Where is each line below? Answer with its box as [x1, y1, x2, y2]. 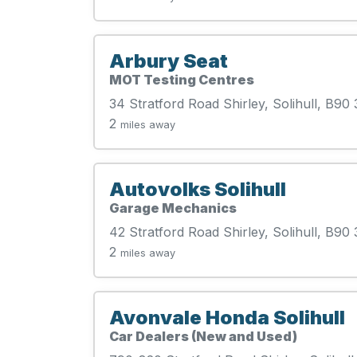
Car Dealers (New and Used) [109, 328, 297, 344]
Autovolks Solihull [109, 178, 286, 201]
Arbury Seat [109, 49, 228, 73]
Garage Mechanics [109, 200, 237, 216]
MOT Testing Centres [109, 72, 254, 88]
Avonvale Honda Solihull [109, 306, 345, 329]
